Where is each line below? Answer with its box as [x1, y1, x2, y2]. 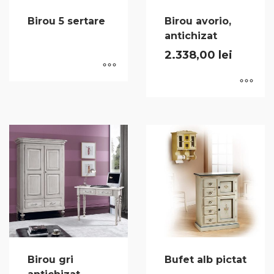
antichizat [165, 30, 217, 42]
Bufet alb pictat [165, 254, 246, 266]
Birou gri [28, 254, 73, 266]
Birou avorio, [165, 15, 231, 28]
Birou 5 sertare [28, 15, 105, 28]
